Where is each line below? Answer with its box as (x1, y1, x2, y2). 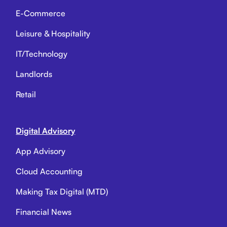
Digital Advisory (16, 126, 75, 136)
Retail (16, 89, 36, 100)
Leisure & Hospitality (16, 28, 91, 39)
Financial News (16, 207, 72, 217)
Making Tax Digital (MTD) (16, 186, 108, 197)
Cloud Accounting (16, 166, 83, 177)
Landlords (16, 69, 53, 80)
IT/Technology (16, 49, 68, 59)
